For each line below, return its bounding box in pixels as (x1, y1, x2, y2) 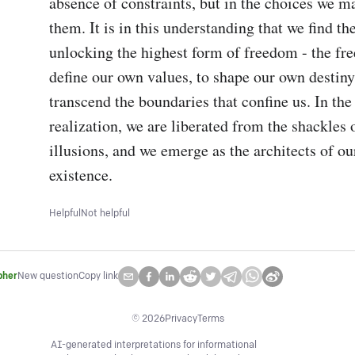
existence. (49, 164, 113, 185)
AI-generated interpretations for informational (51, 339, 257, 351)
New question (17, 270, 78, 282)
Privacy (164, 313, 197, 325)
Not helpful (81, 208, 130, 219)
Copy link (78, 270, 118, 282)
